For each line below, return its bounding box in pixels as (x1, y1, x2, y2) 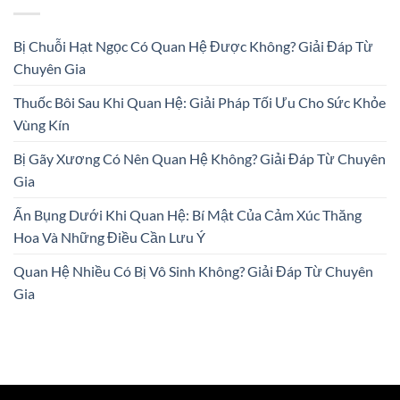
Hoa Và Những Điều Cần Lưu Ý (13, 228, 205, 246)
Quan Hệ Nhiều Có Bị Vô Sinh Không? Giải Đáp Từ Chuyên (13, 262, 373, 279)
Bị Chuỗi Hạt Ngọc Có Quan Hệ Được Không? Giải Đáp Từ (13, 37, 373, 54)
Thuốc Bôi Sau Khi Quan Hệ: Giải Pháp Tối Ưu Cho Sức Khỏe (13, 93, 386, 111)
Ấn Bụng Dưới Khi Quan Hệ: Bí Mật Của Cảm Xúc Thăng (13, 205, 362, 223)
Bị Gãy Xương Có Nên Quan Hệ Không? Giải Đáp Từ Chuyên (13, 149, 386, 167)
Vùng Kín (13, 115, 70, 133)
